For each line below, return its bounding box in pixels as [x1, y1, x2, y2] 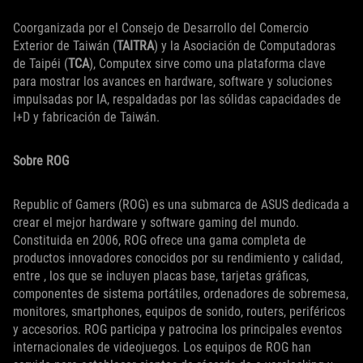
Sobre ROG [13, 153, 69, 169]
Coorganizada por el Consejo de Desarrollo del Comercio [13, 20, 309, 36]
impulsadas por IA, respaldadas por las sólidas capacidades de [13, 92, 341, 108]
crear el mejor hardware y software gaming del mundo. [13, 215, 299, 231]
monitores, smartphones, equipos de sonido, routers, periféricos [13, 304, 345, 320]
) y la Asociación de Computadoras [154, 38, 335, 54]
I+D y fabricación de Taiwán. [13, 109, 160, 126]
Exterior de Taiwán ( [13, 38, 117, 54]
